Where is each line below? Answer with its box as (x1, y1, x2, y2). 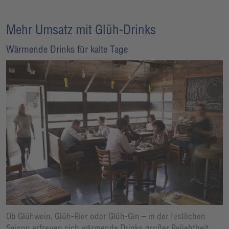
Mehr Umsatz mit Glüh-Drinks (6, 21, 156, 38)
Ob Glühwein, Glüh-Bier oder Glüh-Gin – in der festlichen (6, 211, 205, 222)
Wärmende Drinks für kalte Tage (6, 43, 128, 56)
